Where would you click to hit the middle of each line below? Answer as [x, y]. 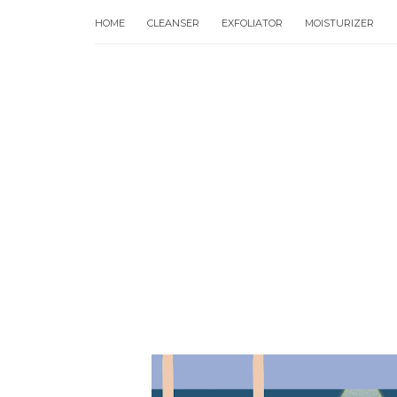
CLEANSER [173, 23]
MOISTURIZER [339, 23]
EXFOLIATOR [252, 23]
